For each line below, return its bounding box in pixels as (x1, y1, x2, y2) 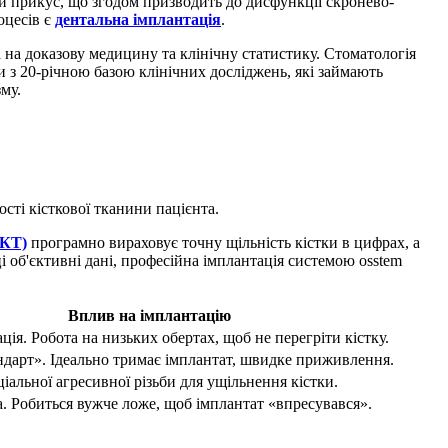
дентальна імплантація (55, 11, 221, 29)
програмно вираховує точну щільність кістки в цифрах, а (27, 234, 420, 252)
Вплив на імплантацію (68, 307, 231, 325)
